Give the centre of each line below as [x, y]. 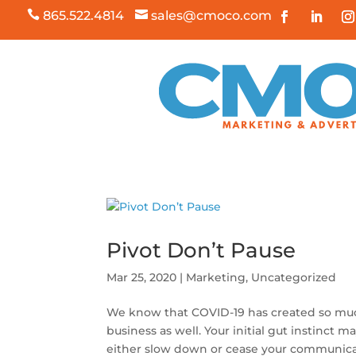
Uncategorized [294, 277]
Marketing [216, 277]
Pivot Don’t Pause [201, 250]
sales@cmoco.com [211, 15]
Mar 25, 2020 [142, 277]
